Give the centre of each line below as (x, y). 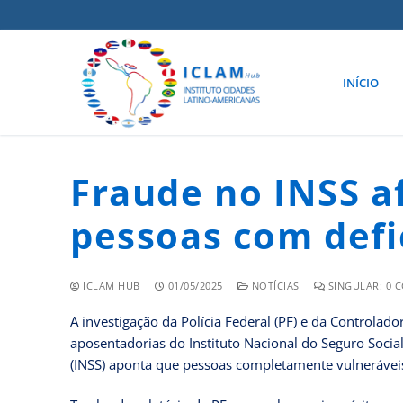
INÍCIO (360, 82)
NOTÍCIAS (274, 286)
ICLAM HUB (110, 286)
